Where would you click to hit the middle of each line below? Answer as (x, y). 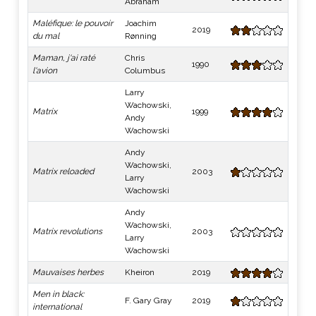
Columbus (145, 71)
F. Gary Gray (148, 300)
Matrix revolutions (67, 231)
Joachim (141, 23)
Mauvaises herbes (68, 272)
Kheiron (140, 272)
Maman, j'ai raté (64, 58)
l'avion (45, 71)
